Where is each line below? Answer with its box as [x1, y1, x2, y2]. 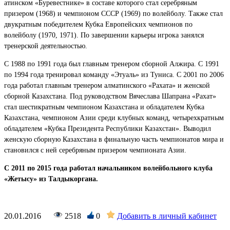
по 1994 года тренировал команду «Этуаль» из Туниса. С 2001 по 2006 [4, 70, 224, 79]
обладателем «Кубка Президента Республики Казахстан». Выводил [4, 124, 211, 132]
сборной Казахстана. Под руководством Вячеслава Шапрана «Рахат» [4, 92, 216, 100]
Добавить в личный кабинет [117, 211, 217, 220]
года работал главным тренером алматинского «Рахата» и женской [4, 81, 210, 89]
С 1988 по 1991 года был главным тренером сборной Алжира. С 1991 [4, 60, 219, 68]
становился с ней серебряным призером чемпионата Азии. [4, 146, 186, 154]
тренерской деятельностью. [4, 42, 87, 50]
